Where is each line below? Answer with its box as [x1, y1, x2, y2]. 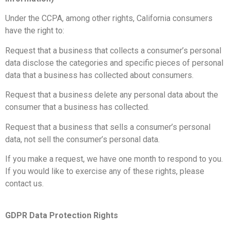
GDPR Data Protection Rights [5, 210, 118, 221]
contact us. [5, 178, 44, 188]
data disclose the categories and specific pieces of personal [5, 57, 223, 68]
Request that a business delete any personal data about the [5, 90, 218, 100]
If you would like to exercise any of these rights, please [5, 166, 204, 176]
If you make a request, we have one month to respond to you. [5, 154, 223, 164]
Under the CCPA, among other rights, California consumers [5, 13, 213, 24]
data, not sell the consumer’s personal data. [5, 134, 160, 144]
